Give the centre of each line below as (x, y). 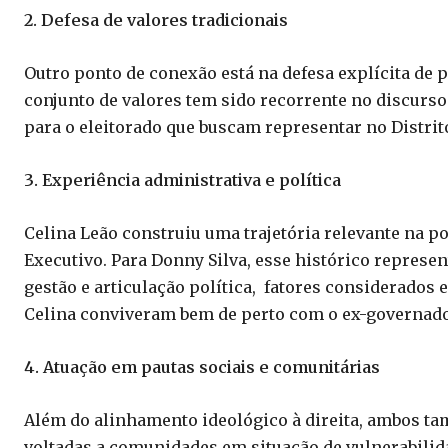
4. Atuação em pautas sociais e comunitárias (202, 367)
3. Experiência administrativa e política (182, 180)
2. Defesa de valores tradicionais (156, 20)
